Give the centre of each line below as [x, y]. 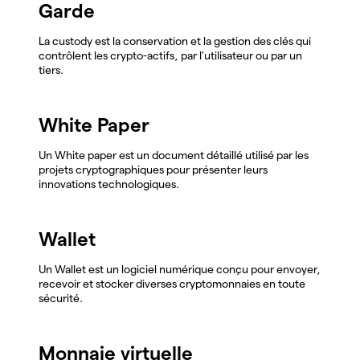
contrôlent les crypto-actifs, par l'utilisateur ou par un [170, 55]
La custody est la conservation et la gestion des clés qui [175, 41]
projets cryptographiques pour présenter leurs [153, 169]
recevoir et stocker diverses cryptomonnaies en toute [172, 283]
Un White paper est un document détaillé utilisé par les [174, 155]
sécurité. [61, 298]
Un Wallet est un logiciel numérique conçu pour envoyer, [180, 269]
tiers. [51, 70]
